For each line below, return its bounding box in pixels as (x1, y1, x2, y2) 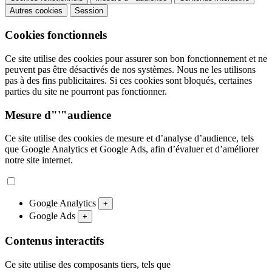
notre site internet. (5, 155, 73, 166)
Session (75, 6, 103, 16)
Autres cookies (10, 6, 63, 16)
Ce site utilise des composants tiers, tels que (5, 259, 171, 270)
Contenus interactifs (5, 234, 104, 247)
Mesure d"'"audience (5, 108, 111, 121)
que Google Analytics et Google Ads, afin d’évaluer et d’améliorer (5, 144, 259, 155)
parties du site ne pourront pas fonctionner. (5, 86, 167, 97)
